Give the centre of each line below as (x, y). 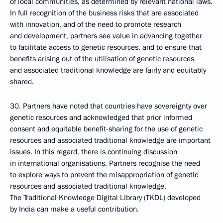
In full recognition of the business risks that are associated (104, 13)
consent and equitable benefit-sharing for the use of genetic (106, 129)
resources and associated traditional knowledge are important (110, 140)
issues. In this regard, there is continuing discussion (94, 152)
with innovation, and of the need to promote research (96, 24)
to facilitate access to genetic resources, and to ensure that (106, 47)
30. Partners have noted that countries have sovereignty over (109, 106)
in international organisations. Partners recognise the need (105, 163)
